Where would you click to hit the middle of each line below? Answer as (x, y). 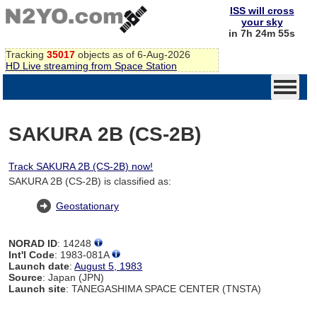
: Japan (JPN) (74, 277)
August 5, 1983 (109, 266)
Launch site (38, 288)
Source (26, 277)
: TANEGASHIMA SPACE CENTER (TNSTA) (164, 288)
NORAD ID (33, 243)
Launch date (39, 266)
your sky (262, 22)
